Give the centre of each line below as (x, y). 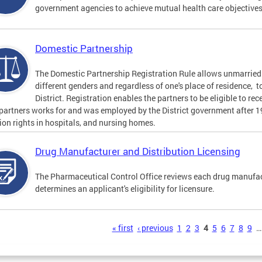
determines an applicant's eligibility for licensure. (125, 189)
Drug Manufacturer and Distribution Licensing (138, 151)
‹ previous (155, 228)
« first (123, 228)
